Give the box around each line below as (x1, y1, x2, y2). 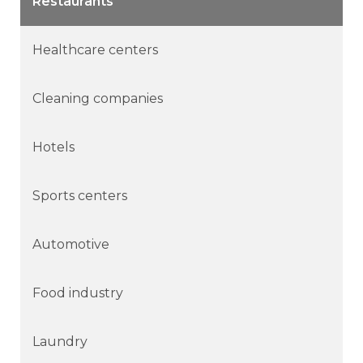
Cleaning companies (32, 90, 163, 106)
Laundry (32, 333, 88, 349)
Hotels (32, 139, 75, 155)
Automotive (32, 236, 109, 252)
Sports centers (32, 187, 127, 203)
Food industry (32, 284, 123, 301)
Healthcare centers (32, 41, 158, 58)
